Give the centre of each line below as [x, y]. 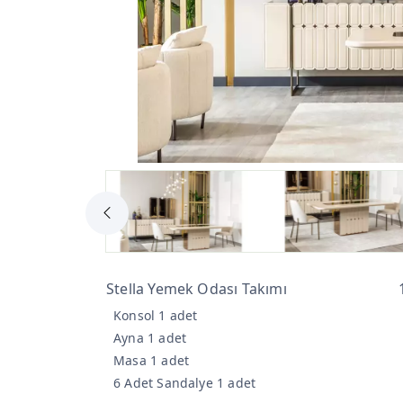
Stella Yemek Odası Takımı [197, 288]
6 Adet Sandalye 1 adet [185, 382]
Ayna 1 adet [150, 337]
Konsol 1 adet [156, 315]
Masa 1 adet [152, 360]
